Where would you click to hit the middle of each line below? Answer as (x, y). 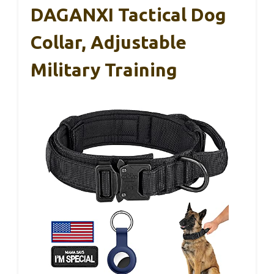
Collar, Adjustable (109, 43)
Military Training (104, 70)
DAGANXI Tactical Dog (128, 15)
